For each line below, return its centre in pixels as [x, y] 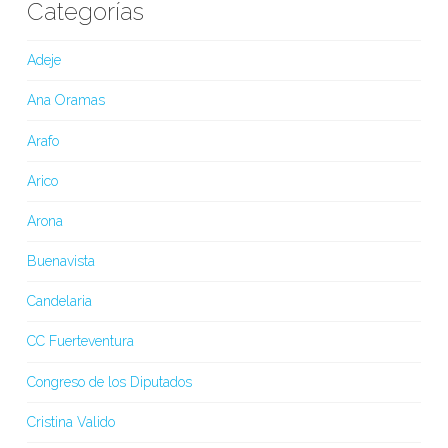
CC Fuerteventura [80, 341]
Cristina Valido [70, 421]
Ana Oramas [65, 100]
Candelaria [59, 301]
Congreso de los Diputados [109, 381]
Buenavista [60, 261]
